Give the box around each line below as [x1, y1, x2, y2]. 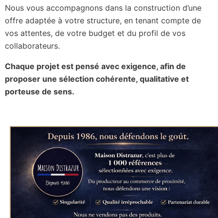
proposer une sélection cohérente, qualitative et [5, 74, 189, 84]
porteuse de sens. [5, 87, 74, 97]
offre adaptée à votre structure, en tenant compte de [5, 16, 201, 26]
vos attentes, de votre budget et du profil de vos [5, 28, 185, 38]
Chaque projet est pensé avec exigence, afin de [5, 61, 186, 72]
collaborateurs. [5, 41, 60, 51]
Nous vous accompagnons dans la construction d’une [5, 3, 201, 13]
